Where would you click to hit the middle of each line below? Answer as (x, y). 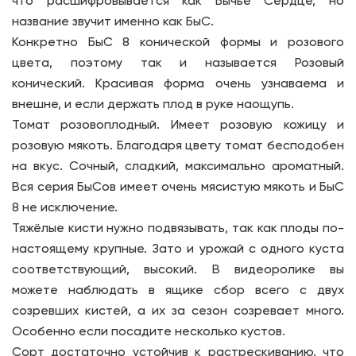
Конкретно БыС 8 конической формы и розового (178, 43)
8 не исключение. (65, 208)
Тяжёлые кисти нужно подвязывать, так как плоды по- (178, 229)
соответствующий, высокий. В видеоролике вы (178, 270)
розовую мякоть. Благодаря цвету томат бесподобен (178, 146)
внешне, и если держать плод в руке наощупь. (153, 105)
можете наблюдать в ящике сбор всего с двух (178, 291)
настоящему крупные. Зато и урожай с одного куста (178, 250)
